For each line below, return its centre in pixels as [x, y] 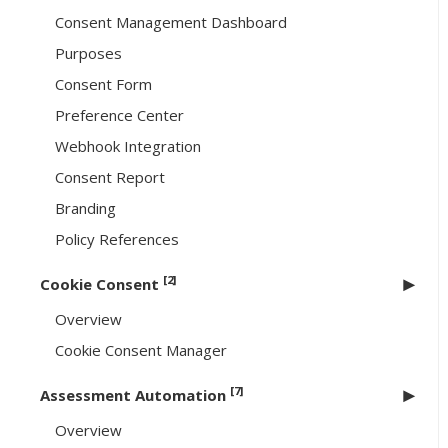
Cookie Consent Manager [141, 350]
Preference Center [119, 115]
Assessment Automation [135, 395]
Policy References [117, 239]
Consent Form [103, 84]
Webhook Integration [128, 146]
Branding [85, 208]
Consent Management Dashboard [171, 22]
